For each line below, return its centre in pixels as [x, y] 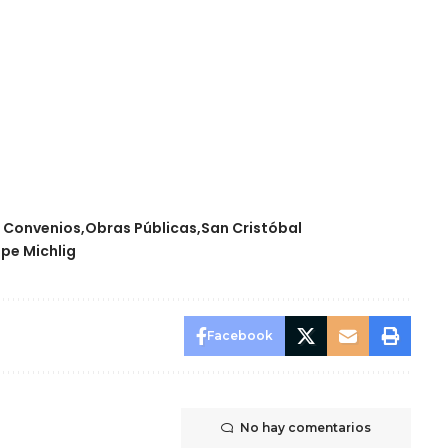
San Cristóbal [252, 227]
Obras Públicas [141, 227]
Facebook [239, 335]
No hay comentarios [305, 427]
